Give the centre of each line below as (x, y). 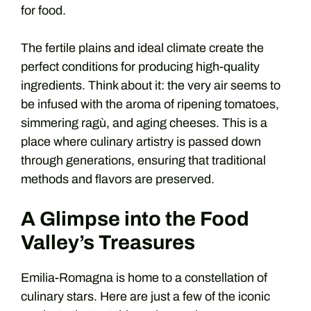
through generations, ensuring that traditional (143, 160)
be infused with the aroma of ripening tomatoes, (150, 104)
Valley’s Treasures (108, 243)
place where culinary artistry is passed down (141, 142)
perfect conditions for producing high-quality (140, 67)
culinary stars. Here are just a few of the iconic (145, 296)
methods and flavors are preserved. (118, 179)
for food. (43, 10)
